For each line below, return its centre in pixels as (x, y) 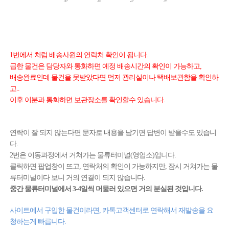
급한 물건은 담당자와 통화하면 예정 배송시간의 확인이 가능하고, (106, 66)
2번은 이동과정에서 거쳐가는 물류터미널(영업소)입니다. (93, 155)
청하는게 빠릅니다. (38, 222)
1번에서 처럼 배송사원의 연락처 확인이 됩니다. (79, 55)
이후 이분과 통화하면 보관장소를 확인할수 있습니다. (87, 100)
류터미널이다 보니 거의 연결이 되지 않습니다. (77, 178)
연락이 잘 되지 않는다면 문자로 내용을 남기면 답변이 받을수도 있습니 (113, 133)
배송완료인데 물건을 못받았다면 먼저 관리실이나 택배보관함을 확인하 (114, 77)
